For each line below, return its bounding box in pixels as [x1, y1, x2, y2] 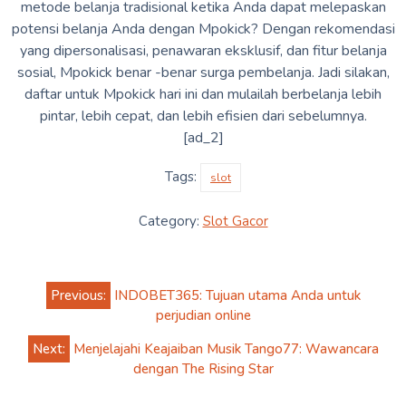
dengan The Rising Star [132, 359, 274, 378]
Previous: [50, 285, 106, 304]
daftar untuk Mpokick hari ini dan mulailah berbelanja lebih [24, 83, 382, 104]
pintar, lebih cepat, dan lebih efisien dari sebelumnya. [39, 105, 367, 126]
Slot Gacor [202, 211, 268, 230]
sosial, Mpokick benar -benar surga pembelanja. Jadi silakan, [16, 62, 390, 82]
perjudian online [155, 305, 251, 324]
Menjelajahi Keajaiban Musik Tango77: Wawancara [72, 339, 379, 358]
